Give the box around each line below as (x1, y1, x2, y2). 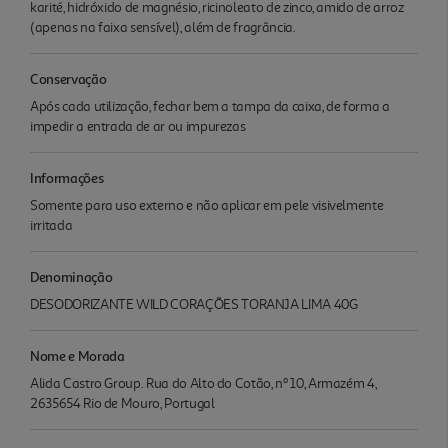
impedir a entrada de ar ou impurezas (30, 117, 246, 135)
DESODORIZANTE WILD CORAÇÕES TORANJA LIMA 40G (30, 295, 358, 313)
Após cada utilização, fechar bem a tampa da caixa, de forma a (30, 97, 390, 115)
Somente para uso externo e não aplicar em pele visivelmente (30, 196, 384, 214)
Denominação (30, 267, 113, 285)
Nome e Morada (30, 346, 125, 364)
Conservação (30, 69, 107, 87)
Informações (30, 168, 104, 186)
